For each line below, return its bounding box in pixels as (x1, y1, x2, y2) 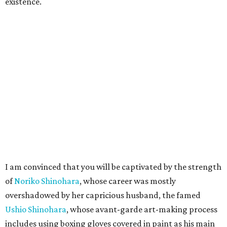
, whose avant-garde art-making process (66, 204, 217, 215)
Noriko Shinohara (14, 176, 80, 186)
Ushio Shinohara (5, 204, 66, 215)
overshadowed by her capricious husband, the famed (5, 190, 201, 201)
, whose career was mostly (80, 176, 176, 186)
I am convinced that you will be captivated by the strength (5, 162, 221, 172)
